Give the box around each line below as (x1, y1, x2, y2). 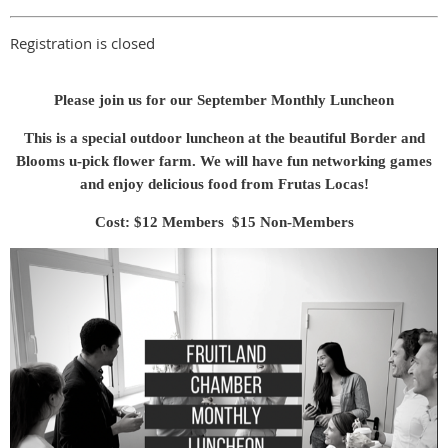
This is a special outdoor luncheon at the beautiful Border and (23, 130, 425, 147)
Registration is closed (10, 33, 155, 54)
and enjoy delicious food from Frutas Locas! (79, 176, 369, 193)
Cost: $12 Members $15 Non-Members (94, 214, 354, 231)
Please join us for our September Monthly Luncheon (54, 92, 394, 109)
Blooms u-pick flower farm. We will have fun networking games (16, 153, 432, 170)
